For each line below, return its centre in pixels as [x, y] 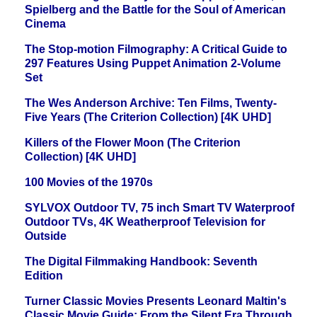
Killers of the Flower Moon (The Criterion [133, 143]
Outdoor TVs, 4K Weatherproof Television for [145, 222]
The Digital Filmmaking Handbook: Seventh [141, 262]
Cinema [45, 24]
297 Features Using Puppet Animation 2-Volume [153, 64]
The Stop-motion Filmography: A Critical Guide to [156, 50]
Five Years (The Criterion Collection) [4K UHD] [148, 117]
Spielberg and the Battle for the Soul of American [155, 10]
